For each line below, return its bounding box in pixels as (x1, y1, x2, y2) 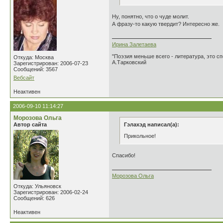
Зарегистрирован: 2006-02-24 (13, 189, 88, 195)
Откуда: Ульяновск (13, 183, 61, 189)
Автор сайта (13, 121, 47, 127)
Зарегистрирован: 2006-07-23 (13, 60, 88, 66)
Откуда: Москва (13, 54, 54, 60)
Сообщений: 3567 (13, 66, 58, 72)
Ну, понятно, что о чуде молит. (112, 13, 189, 19)
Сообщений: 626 (13, 195, 55, 201)
